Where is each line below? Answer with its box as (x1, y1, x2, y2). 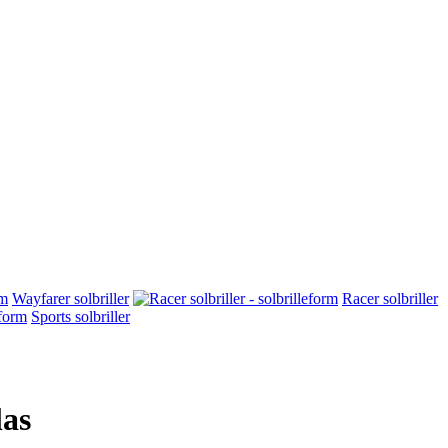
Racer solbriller (342, 290, 438, 307)
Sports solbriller (31, 308, 130, 325)
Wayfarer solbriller (12, 290, 129, 307)
